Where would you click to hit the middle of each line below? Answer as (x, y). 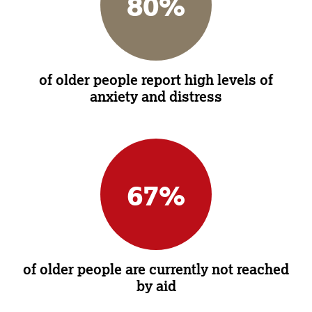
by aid (156, 286)
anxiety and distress (156, 96)
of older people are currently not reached (156, 269)
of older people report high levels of (156, 79)
